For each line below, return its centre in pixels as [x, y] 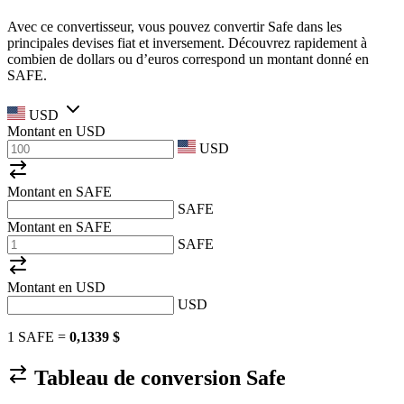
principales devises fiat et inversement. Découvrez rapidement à [187, 42]
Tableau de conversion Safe [157, 377]
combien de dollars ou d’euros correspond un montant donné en [188, 59]
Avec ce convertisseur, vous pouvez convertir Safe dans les [174, 26]
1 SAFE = [38, 336]
